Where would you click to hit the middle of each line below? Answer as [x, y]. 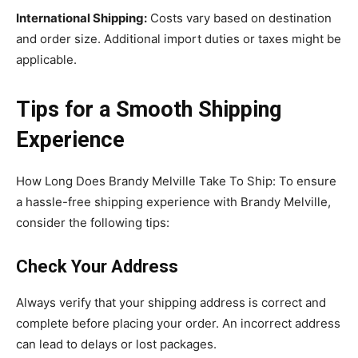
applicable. [46, 59]
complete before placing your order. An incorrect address [178, 323]
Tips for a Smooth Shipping [149, 109]
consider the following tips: [93, 222]
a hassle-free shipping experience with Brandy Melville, [173, 201]
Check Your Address [97, 266]
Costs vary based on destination [239, 18]
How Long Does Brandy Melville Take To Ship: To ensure [176, 181]
